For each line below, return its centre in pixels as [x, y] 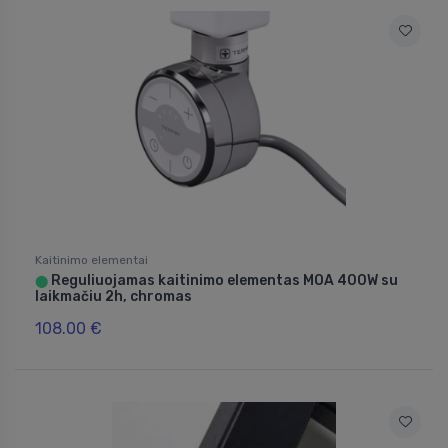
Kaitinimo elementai [91, 260]
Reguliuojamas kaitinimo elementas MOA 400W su [223, 281]
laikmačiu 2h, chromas [113, 297]
